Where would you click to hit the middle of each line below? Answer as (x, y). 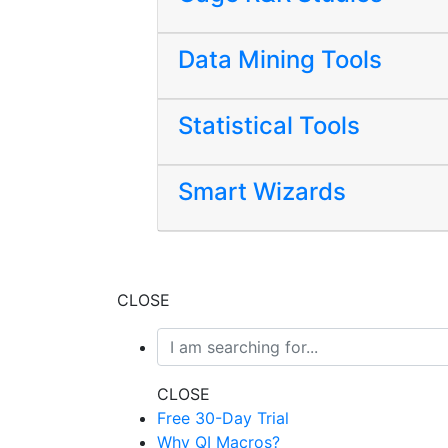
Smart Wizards (262, 191)
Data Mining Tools (280, 59)
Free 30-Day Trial (223, 418)
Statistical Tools (269, 125)
